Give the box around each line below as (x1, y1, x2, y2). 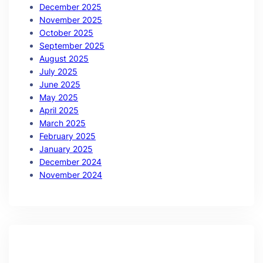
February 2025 (39, 131, 96, 141)
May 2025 (39, 92, 78, 102)
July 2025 (39, 66, 77, 76)
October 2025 (39, 28, 93, 38)
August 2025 (39, 53, 89, 63)
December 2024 (39, 157, 102, 167)
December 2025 (39, 2, 102, 12)
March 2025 (39, 118, 86, 128)
